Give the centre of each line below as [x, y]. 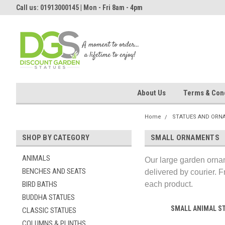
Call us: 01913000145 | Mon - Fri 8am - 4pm [79, 8]
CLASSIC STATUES [49, 210]
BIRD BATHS [40, 184]
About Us [151, 93]
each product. [169, 184]
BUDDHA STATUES [48, 197]
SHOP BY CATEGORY [56, 138]
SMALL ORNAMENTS [185, 138]
